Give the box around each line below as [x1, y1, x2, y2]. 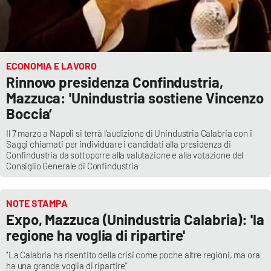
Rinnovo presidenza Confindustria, [6, 73, 223, 91]
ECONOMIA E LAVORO [6, 60, 97, 72]
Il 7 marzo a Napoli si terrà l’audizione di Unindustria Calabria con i [6, 128, 252, 139]
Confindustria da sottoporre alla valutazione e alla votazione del [6, 149, 244, 161]
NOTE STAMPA [6, 197, 68, 209]
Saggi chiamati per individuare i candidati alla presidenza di [6, 139, 231, 150]
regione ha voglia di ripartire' [6, 226, 185, 244]
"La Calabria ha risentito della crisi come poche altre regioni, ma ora [6, 249, 260, 261]
